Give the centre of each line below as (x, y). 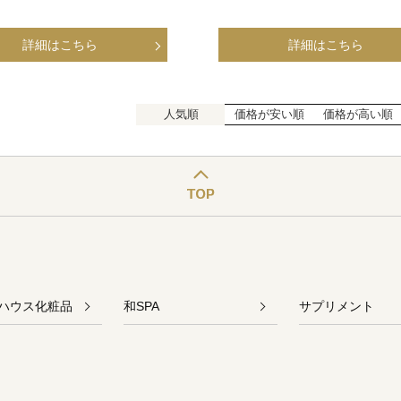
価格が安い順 (269, 115)
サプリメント (337, 306)
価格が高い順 (358, 115)
